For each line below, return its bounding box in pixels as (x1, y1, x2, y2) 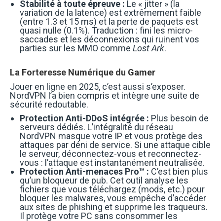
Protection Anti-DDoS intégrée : (20, 113, 149, 123)
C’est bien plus (149, 166, 208, 177)
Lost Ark (133, 43, 164, 53)
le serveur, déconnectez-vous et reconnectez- (20, 148, 201, 159)
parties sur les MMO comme (20, 43, 133, 53)
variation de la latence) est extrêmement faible (20, 7, 201, 18)
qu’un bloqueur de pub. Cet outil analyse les (20, 175, 188, 185)
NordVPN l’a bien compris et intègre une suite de (10, 90, 199, 101)
